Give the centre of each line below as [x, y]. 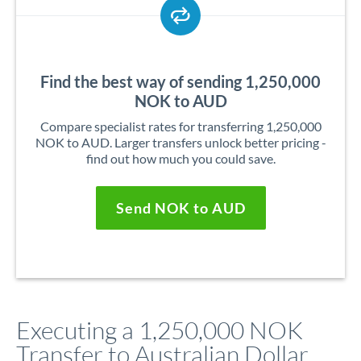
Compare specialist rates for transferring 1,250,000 [180, 126]
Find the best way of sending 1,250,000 [180, 81]
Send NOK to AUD [180, 208]
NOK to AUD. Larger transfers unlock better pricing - [180, 142]
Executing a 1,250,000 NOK [160, 330]
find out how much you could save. [180, 158]
